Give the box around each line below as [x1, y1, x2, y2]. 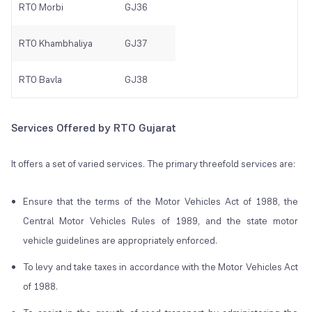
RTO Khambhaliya [19, 37, 93, 50]
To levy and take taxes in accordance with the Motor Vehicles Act [23, 260, 299, 274]
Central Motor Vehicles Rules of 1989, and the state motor [23, 214, 299, 228]
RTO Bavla [19, 73, 62, 86]
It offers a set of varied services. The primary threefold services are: [11, 157, 295, 171]
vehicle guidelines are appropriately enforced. [23, 234, 217, 247]
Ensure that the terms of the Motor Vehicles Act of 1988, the [23, 195, 299, 208]
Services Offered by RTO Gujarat [11, 120, 176, 136]
